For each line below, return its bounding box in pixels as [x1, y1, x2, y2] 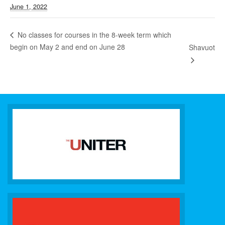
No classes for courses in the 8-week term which [16, 30, 171, 40]
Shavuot [189, 42, 215, 53]
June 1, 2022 [10, 2, 47, 11]
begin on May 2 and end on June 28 [10, 42, 125, 52]
